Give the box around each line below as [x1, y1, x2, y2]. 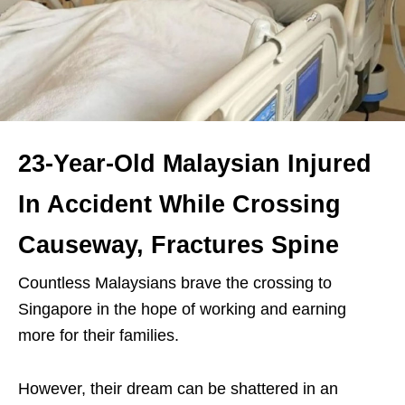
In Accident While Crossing [18, 191, 341, 218]
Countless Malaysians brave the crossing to [18, 274, 332, 292]
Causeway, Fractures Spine [18, 231, 339, 259]
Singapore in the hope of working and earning [18, 300, 346, 318]
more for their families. [18, 326, 179, 344]
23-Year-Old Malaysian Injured [18, 150, 372, 177]
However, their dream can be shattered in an [18, 380, 338, 398]
